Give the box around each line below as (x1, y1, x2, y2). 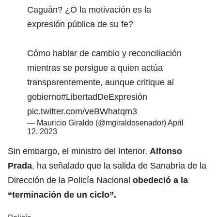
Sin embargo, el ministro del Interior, (8, 146, 150, 156)
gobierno (27, 92, 61, 102)
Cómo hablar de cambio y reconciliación (27, 48, 182, 58)
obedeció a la (133, 175, 188, 185)
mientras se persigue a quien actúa (27, 62, 163, 73)
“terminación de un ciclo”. (8, 189, 116, 200)
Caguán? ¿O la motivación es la (27, 4, 151, 15)
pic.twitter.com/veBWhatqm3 (27, 106, 137, 116)
